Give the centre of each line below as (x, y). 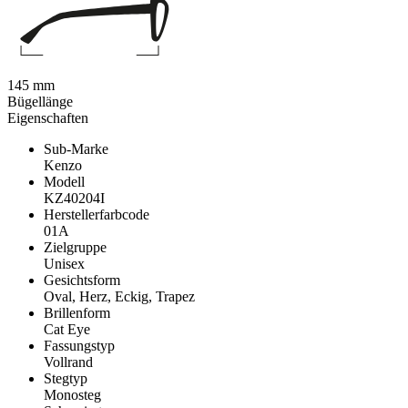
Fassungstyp (79, 346)
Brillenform (77, 313)
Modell (64, 182)
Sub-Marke (76, 149)
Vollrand (68, 362)
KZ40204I (74, 199)
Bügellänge (40, 102)
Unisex (64, 264)
